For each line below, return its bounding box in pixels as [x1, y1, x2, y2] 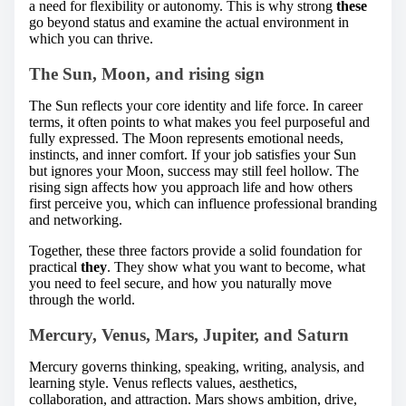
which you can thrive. [29, 31, 153, 47]
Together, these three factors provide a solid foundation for [29, 243, 362, 259]
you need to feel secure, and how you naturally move [29, 275, 332, 292]
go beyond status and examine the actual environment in [29, 14, 349, 31]
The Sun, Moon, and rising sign [29, 64, 265, 84]
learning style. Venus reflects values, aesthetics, [29, 374, 297, 391]
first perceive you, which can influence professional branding [29, 196, 377, 212]
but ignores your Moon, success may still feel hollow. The [29, 163, 359, 179]
